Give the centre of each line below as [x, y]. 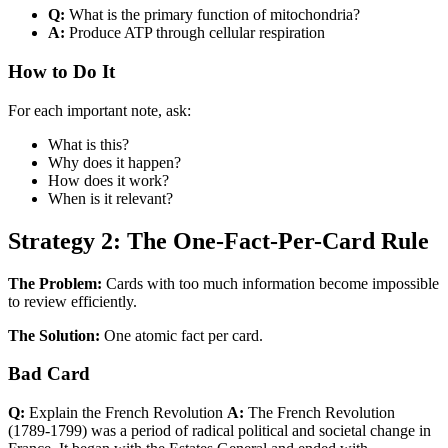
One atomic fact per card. [181, 335]
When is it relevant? [110, 198]
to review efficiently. [72, 301]
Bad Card [49, 374]
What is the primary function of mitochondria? [212, 15]
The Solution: [54, 335]
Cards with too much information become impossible [270, 283]
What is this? [88, 144]
